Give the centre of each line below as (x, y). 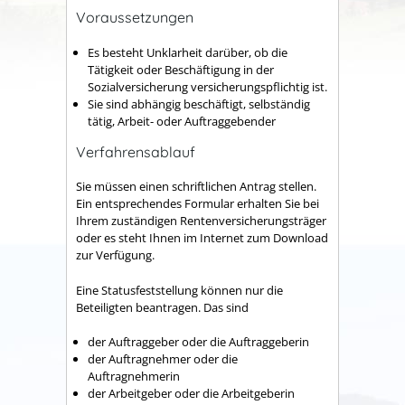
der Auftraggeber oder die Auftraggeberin (198, 342)
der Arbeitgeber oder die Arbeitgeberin (191, 393)
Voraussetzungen (135, 18)
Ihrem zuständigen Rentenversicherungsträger (201, 221)
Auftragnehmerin (134, 376)
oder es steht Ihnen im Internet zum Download (202, 238)
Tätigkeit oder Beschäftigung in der (181, 69)
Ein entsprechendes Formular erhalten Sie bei (198, 203)
